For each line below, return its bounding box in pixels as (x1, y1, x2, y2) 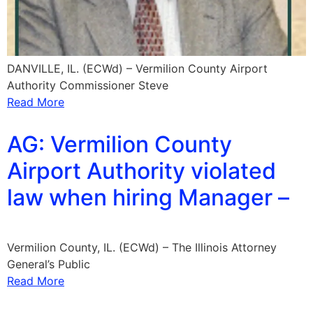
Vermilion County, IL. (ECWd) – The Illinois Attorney (7, 240, 277, 254)
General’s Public (7, 257, 90, 271)
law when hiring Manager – (7, 184, 289, 211)
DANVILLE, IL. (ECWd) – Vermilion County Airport (7, 61, 268, 75)
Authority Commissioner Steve (7, 78, 168, 92)
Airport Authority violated (7, 157, 276, 184)
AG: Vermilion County (7, 131, 232, 158)
